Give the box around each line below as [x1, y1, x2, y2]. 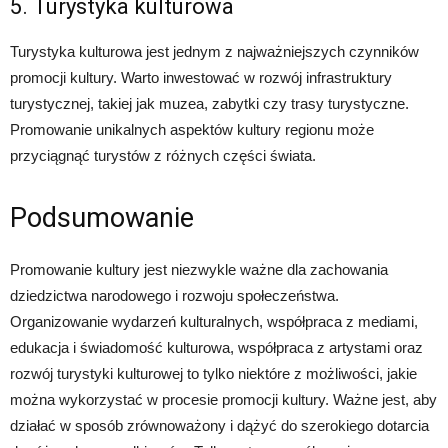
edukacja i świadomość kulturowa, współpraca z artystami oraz [10, 339, 423, 357]
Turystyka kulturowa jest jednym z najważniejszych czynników [10, 43, 419, 61]
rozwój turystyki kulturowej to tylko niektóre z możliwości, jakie [10, 365, 417, 383]
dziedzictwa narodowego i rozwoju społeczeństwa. [10, 287, 339, 305]
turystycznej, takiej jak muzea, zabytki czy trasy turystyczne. [10, 95, 409, 113]
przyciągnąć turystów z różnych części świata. [10, 147, 316, 165]
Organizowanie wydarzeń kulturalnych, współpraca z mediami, [10, 313, 418, 331]
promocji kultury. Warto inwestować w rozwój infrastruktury [10, 69, 392, 87]
